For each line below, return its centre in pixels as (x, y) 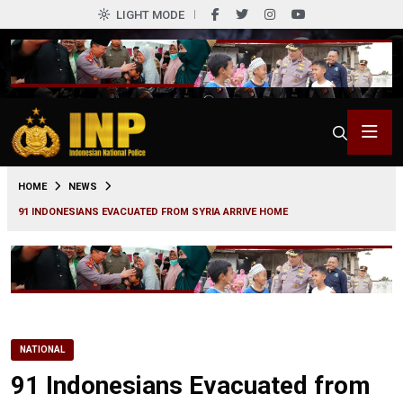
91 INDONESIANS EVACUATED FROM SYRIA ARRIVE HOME (153, 211)
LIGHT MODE (150, 15)
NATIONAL (42, 349)
